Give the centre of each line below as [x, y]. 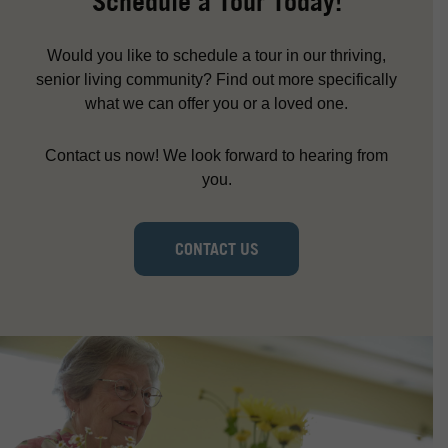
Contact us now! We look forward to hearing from [216, 155]
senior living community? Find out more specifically [216, 79]
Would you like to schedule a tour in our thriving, [216, 55]
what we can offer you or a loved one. [216, 103]
